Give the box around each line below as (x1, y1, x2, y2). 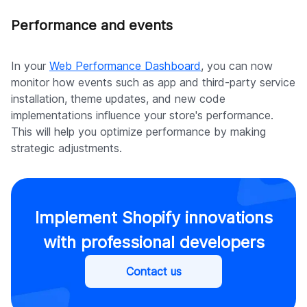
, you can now (201, 59, 273, 73)
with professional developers (42, 232, 265, 253)
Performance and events (11, 17, 173, 34)
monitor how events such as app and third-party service (11, 75, 295, 90)
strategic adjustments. (11, 141, 122, 156)
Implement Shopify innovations (34, 208, 273, 228)
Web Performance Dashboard (49, 59, 201, 73)
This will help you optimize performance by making (11, 125, 266, 139)
